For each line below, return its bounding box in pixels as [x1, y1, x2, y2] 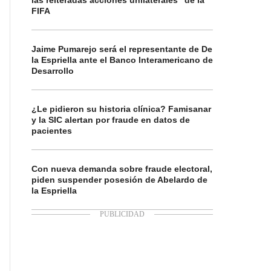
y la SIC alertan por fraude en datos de [31, 115, 190, 125]
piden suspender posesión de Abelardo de [31, 175, 207, 184]
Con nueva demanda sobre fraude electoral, [31, 164, 212, 174]
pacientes [31, 126, 72, 135]
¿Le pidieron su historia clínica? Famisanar [31, 104, 211, 114]
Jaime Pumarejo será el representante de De [31, 44, 212, 54]
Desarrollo [31, 66, 74, 76]
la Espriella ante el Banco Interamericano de [31, 55, 213, 65]
